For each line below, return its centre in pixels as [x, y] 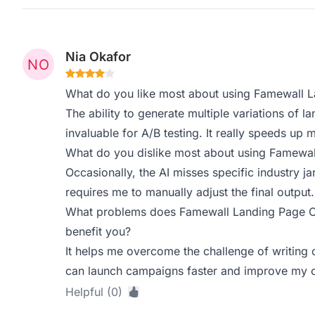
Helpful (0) [94, 292]
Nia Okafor [98, 57]
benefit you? [98, 231]
